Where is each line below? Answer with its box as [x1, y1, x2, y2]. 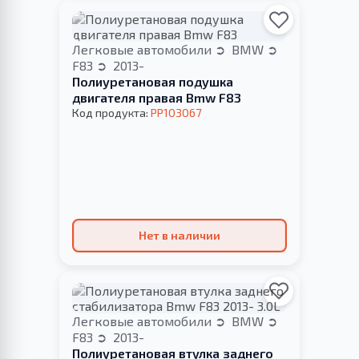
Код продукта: [72, 106, 151, 120]
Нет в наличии [139, 228, 220, 243]
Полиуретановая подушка [72, 74, 233, 90]
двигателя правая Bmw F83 [72, 90, 241, 106]
